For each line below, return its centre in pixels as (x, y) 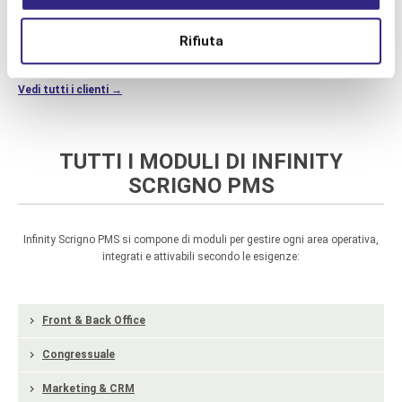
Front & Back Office (94, 320)
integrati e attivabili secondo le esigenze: (201, 257)
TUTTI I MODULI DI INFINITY (201, 162)
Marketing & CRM (88, 389)
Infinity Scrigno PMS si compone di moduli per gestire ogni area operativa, (201, 240)
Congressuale (79, 354)
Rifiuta (201, 41)
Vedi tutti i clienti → (70, 90)
